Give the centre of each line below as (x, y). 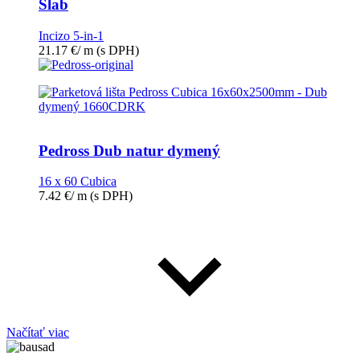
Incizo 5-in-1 (71, 35)
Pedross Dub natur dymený (129, 150)
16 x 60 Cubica (78, 182)
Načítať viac (38, 333)
